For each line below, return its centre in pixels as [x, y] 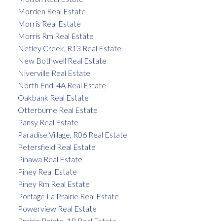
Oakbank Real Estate [53, 98]
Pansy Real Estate [48, 122]
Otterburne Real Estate [57, 110]
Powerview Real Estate [57, 209]
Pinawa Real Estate [50, 159]
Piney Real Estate [47, 172]
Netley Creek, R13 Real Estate [69, 48]
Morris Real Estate [49, 24]
